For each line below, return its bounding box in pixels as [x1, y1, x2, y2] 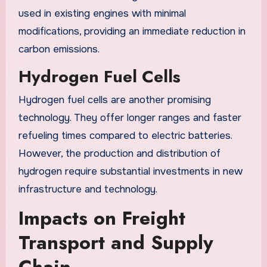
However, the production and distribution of [18, 147, 221, 160]
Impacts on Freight [18, 204, 185, 232]
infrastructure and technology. [18, 183, 157, 196]
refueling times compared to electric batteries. [18, 129, 232, 142]
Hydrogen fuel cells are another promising [18, 94, 211, 107]
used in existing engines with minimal [18, 7, 186, 20]
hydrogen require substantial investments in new [18, 165, 243, 178]
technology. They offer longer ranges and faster [18, 111, 241, 125]
